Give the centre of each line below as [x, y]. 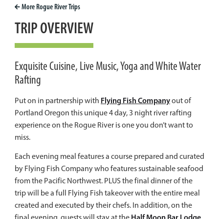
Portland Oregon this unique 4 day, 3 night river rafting [103, 112]
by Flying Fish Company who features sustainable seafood [109, 169]
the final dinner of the [157, 181]
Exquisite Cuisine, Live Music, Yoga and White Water [108, 66]
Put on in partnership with [58, 100]
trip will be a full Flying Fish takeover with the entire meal [107, 193]
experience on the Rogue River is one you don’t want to [104, 125]
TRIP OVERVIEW [54, 28]
